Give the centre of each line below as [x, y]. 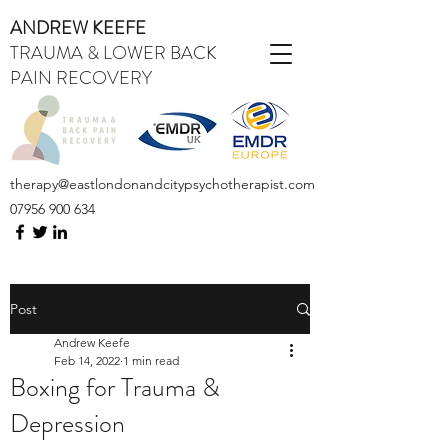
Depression [67, 423]
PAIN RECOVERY [81, 78]
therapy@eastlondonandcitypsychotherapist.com [162, 184]
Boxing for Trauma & [115, 387]
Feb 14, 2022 [87, 360]
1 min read [151, 360]
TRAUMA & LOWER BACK [113, 53]
